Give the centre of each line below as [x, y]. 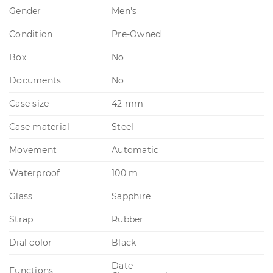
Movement [33, 150]
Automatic [135, 150]
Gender [25, 11]
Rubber [128, 219]
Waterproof [35, 173]
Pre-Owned [136, 34]
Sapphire [131, 196]
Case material [40, 126]
